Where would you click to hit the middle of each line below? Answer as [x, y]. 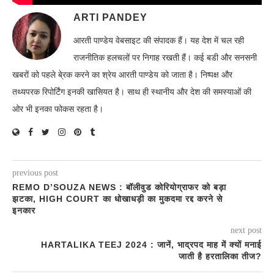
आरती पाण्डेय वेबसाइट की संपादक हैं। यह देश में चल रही [159, 40]
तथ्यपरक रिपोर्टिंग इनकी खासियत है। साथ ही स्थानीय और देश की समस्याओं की [132, 92]
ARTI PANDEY [110, 17]
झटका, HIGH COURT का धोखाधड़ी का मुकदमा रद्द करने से [117, 198]
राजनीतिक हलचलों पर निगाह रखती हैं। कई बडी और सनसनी [165, 57]
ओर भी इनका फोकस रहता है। [58, 109]
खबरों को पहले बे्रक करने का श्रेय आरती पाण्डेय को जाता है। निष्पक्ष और [122, 75]
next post [246, 230]
